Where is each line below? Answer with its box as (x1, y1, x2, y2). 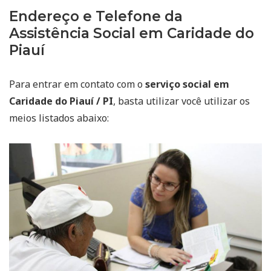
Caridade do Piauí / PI (9, 94, 113, 108)
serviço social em (145, 77, 229, 91)
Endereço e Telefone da (9, 7, 183, 25)
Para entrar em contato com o (9, 77, 145, 91)
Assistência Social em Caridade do (9, 24, 254, 42)
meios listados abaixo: (9, 111, 109, 125)
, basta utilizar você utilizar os (113, 94, 250, 108)
